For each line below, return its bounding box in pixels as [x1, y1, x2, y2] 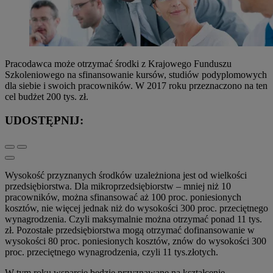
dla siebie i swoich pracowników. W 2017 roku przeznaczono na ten [5, 80, 268, 91]
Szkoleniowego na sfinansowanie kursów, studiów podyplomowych [5, 69, 267, 80]
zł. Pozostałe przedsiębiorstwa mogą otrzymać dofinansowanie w [5, 225, 255, 236]
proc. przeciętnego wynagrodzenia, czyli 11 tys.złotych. [5, 247, 221, 258]
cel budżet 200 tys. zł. [5, 91, 88, 102]
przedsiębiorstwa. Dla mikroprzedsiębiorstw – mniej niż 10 [5, 181, 231, 192]
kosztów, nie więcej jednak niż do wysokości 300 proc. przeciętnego [5, 203, 268, 214]
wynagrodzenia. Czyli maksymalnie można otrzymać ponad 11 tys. [5, 214, 262, 225]
